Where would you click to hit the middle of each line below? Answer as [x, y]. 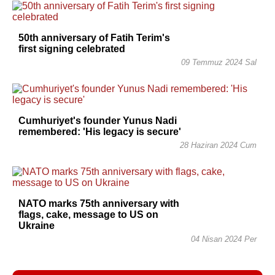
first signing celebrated [72, 48]
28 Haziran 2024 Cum [218, 145]
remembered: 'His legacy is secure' [100, 131]
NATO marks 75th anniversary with [99, 203]
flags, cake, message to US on [88, 214]
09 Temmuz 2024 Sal [219, 62]
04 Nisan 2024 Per [224, 239]
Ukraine [37, 225]
